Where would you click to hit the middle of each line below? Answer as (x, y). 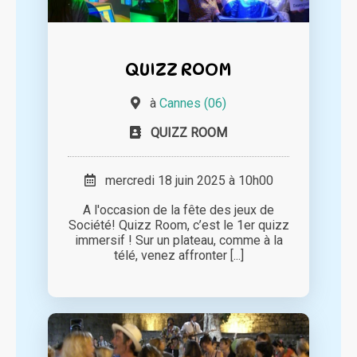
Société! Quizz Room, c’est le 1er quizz (178, 225)
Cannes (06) (193, 103)
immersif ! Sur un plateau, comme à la (178, 240)
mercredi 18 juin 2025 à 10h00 (184, 180)
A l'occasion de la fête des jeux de (178, 210)
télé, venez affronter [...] (178, 255)
